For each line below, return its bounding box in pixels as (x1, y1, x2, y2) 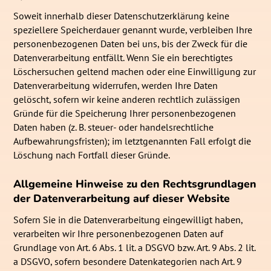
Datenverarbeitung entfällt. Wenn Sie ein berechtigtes (13, 51, 233, 64)
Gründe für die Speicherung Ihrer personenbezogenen (13, 107, 237, 120)
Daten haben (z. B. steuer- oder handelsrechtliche (13, 121, 214, 134)
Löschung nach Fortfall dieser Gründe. (13, 149, 171, 162)
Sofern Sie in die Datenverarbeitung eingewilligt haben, (13, 213, 243, 226)
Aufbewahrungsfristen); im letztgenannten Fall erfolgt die (13, 135, 252, 148)
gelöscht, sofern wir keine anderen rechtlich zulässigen (13, 93, 241, 106)
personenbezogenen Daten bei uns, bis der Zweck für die (13, 38, 248, 50)
